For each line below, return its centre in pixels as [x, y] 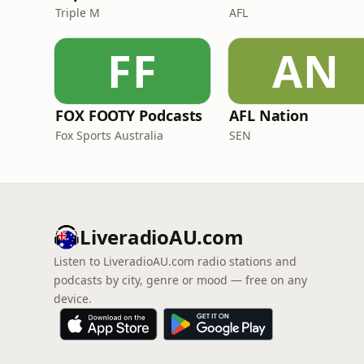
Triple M [78, 13]
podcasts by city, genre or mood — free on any [180, 280]
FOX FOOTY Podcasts [129, 115]
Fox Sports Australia [109, 135]
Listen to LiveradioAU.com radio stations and [175, 261]
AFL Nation [269, 115]
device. [73, 299]
